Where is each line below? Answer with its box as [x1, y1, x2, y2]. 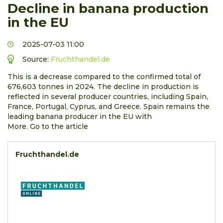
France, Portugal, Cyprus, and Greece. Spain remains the [7, 102, 210, 111]
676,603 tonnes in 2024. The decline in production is [7, 82, 199, 91]
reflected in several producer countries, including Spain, [7, 92, 208, 101]
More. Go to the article [7, 121, 88, 131]
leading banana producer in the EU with [7, 111, 152, 121]
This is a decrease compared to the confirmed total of [7, 72, 201, 81]
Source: [22, 54, 51, 64]
